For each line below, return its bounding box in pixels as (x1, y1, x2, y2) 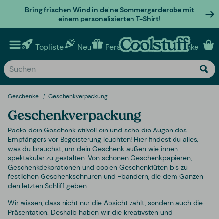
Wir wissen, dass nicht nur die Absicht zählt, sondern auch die (8, 198, 203, 207)
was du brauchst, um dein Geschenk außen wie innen (8, 144, 178, 153)
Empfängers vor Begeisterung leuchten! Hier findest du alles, (8, 134, 198, 144)
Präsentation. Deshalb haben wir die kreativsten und (8, 207, 173, 217)
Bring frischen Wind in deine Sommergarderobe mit (24, 5, 194, 14)
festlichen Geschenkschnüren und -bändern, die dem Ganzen (8, 172, 203, 181)
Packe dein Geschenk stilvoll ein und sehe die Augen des (8, 125, 187, 134)
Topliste (35, 42, 64, 52)
